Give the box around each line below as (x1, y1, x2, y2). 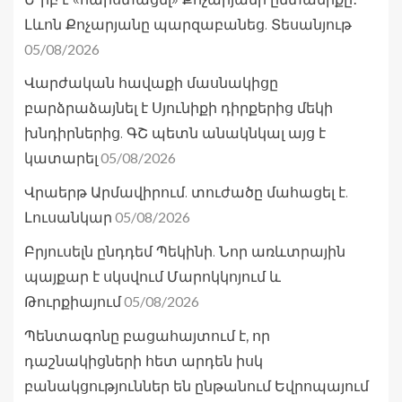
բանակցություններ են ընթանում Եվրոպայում (24, 378, 369, 396)
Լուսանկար (24, 209, 112, 227)
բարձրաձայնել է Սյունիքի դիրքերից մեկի (24, 100, 333, 118)
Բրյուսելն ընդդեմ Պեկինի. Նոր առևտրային (24, 243, 345, 261)
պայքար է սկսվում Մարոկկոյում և (24, 268, 281, 286)
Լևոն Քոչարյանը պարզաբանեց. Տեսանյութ (24, 16, 352, 34)
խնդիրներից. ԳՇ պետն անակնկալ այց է (24, 125, 326, 143)
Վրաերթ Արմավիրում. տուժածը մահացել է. (24, 184, 348, 202)
